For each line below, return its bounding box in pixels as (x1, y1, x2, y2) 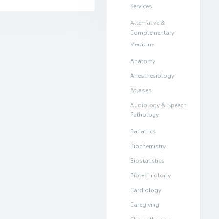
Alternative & (130, 19, 165, 27)
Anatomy (130, 57, 155, 65)
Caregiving (130, 200, 159, 209)
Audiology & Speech (130, 101, 187, 109)
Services (130, 2, 152, 13)
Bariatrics (130, 127, 156, 135)
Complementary (130, 28, 174, 40)
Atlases (130, 86, 152, 94)
